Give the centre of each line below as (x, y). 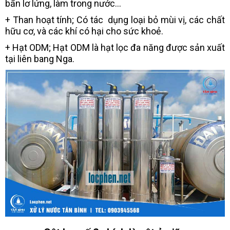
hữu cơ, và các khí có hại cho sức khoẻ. (85, 31)
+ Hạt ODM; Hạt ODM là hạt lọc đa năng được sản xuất (115, 48)
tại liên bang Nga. (41, 59)
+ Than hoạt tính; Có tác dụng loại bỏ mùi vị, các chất (115, 20)
